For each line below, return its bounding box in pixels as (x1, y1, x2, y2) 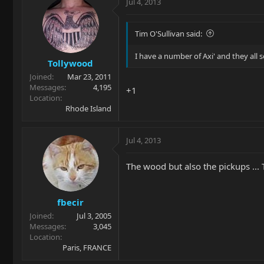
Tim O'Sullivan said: (135, 28, 202, 39)
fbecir (57, 196, 84, 208)
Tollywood (48, 57, 93, 69)
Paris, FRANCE (62, 242, 111, 253)
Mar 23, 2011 (67, 71, 111, 82)
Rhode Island (65, 103, 111, 114)
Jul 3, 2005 (77, 210, 111, 221)
